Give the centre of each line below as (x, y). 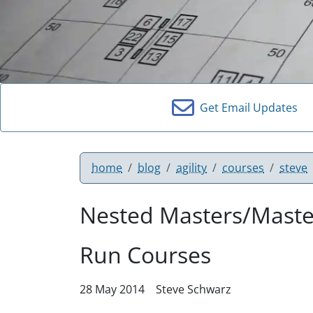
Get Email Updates (246, 107)
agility (191, 167)
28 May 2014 (112, 289)
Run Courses (145, 254)
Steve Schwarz (194, 289)
